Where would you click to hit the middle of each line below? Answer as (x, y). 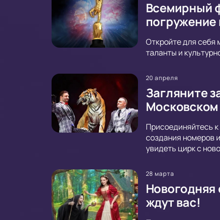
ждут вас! (173, 202)
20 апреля (162, 78)
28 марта (160, 173)
